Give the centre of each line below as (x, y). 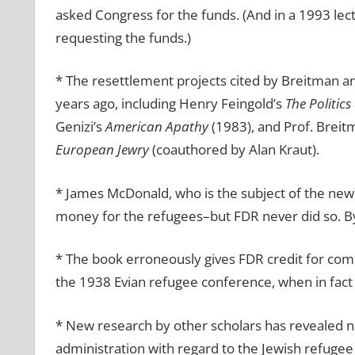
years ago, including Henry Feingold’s (170, 104)
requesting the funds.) (123, 37)
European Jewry (102, 150)
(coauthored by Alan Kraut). (234, 150)
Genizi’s (80, 127)
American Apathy (157, 127)
